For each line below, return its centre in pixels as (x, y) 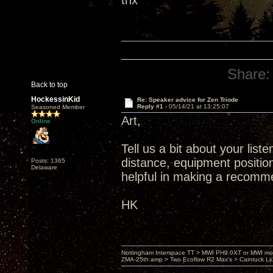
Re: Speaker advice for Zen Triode (187, 100)
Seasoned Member (58, 107)
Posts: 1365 (48, 161)
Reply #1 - (153, 106)
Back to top (49, 85)
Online (41, 121)
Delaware (44, 167)
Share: (249, 74)
